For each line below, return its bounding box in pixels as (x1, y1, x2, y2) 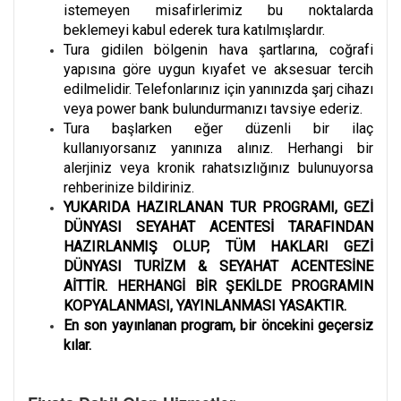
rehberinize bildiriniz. (64, 178, 194, 196)
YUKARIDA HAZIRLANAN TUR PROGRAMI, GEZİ (64, 198, 373, 216)
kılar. (64, 336, 91, 354)
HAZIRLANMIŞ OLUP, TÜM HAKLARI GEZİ (64, 237, 373, 255)
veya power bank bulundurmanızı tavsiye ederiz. (64, 99, 363, 117)
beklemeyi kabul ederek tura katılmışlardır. (64, 21, 325, 38)
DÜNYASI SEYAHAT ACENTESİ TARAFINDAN (64, 218, 373, 235)
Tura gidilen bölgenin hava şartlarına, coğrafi (64, 40, 373, 58)
